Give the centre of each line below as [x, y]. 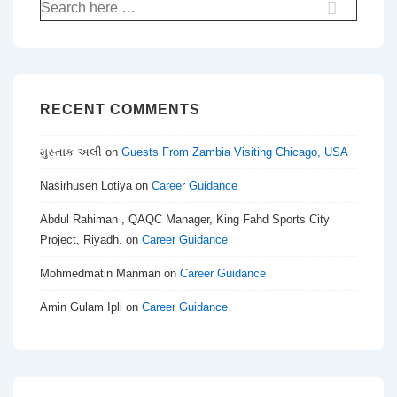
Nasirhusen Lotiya [86, 186]
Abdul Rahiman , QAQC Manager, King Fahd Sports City [185, 220]
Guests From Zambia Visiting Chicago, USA [235, 152]
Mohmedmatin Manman [100, 274]
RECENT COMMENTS [120, 109]
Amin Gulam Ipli [81, 307]
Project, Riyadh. [81, 240]
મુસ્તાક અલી [71, 152]
